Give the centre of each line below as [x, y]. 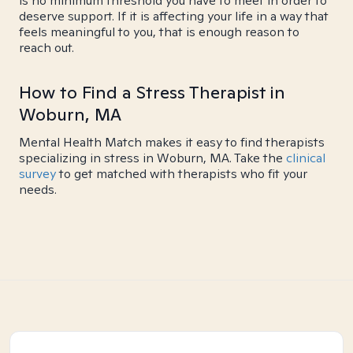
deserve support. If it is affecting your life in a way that [174, 16]
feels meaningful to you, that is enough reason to [159, 32]
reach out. [46, 48]
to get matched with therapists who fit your [182, 174]
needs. [38, 190]
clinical [306, 158]
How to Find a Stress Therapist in [152, 92]
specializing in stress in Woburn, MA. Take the [152, 158]
